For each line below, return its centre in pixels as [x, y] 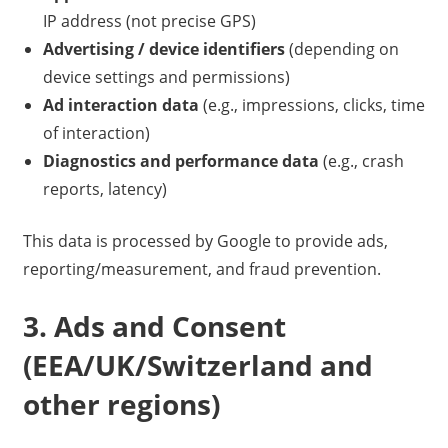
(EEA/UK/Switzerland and [197, 365]
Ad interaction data [120, 105]
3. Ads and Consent [154, 326]
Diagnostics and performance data [180, 161]
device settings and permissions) [166, 77]
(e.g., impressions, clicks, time [311, 105]
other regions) [121, 404]
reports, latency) [104, 189]
